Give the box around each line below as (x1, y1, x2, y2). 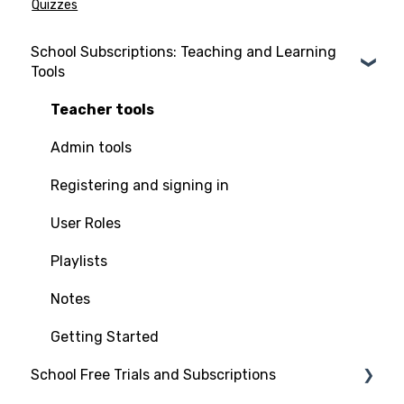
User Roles (50, 214, 121, 232)
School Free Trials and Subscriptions (31, 365, 276, 383)
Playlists (50, 252, 107, 270)
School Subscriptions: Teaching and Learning (31, 42, 336, 60)
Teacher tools (50, 100, 154, 118)
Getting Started (50, 327, 159, 345)
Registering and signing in (50, 176, 229, 194)
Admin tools (50, 138, 132, 156)
